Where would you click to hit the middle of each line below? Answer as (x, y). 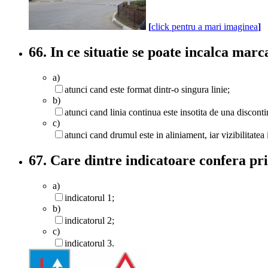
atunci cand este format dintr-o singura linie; (147, 89)
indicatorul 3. (89, 243)
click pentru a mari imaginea (205, 26)
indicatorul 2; (89, 220)
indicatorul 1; (89, 197)
